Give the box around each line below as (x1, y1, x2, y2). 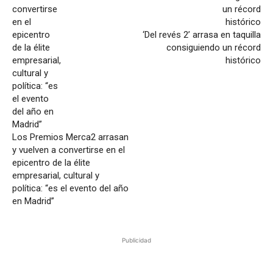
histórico (225, 55, 261, 66)
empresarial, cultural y (12, 170, 99, 182)
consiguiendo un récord (166, 42, 261, 54)
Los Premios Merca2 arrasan (12, 132, 129, 143)
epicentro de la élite (12, 157, 90, 169)
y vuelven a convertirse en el (12, 144, 125, 156)
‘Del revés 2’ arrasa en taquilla (142, 29, 261, 41)
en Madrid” (12, 196, 54, 207)
